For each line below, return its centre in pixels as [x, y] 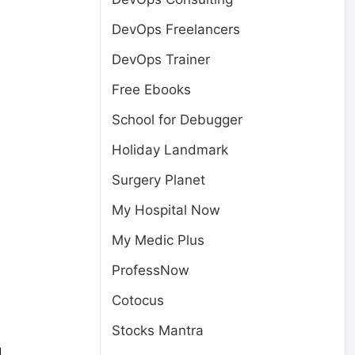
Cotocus [138, 300]
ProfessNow [151, 270]
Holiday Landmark [170, 150]
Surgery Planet [158, 180]
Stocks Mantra [158, 330]
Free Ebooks [151, 90]
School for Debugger [177, 120]
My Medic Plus [158, 240]
